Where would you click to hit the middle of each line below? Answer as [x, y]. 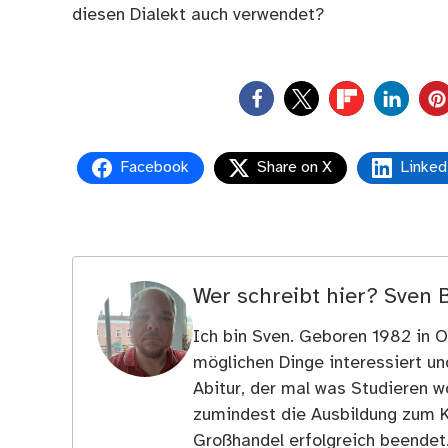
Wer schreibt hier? [288, 296]
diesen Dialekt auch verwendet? [198, 15]
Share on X [294, 168]
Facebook [154, 168]
